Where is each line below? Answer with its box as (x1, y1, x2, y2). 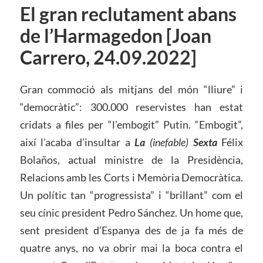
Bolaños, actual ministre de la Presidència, (19, 153, 244, 167)
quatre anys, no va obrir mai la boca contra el (19, 241, 244, 255)
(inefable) (150, 136, 189, 149)
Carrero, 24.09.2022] (19, 46, 197, 69)
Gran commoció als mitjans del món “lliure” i (19, 83, 244, 96)
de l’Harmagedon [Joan (19, 25, 211, 48)
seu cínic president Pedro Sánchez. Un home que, (19, 206, 244, 220)
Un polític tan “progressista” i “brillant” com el (19, 188, 244, 202)
